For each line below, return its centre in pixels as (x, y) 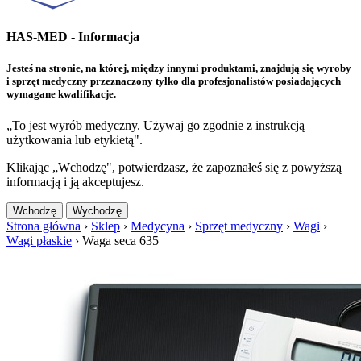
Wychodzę (97, 211)
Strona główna (44, 226)
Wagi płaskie (39, 241)
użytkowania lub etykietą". (75, 140)
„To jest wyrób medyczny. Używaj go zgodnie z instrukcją (156, 126)
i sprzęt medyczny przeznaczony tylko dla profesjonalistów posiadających (174, 81)
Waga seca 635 (120, 241)
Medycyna (158, 226)
